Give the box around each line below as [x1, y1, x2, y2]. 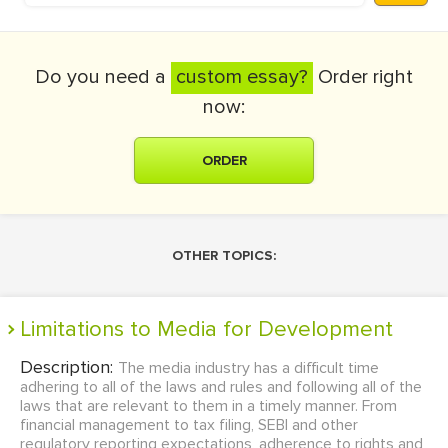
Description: [20, 356, 118, 378]
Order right [313, 65, 413, 89]
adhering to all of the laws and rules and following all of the [20, 377, 422, 397]
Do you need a [35, 65, 171, 89]
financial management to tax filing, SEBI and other [20, 415, 358, 435]
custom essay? [176, 65, 308, 89]
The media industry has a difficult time [118, 358, 379, 378]
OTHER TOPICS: [172, 247, 276, 264]
